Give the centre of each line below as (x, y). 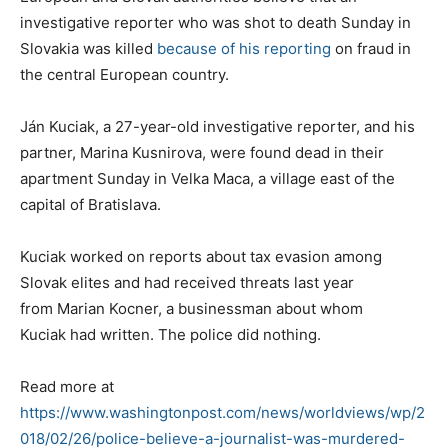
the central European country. (124, 74)
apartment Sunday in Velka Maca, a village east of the (207, 178)
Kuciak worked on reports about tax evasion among (201, 256)
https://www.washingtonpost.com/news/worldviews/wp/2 (222, 412)
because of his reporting (244, 48)
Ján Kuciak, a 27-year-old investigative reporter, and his (217, 126)
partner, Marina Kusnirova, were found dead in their (202, 152)
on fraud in (371, 48)
